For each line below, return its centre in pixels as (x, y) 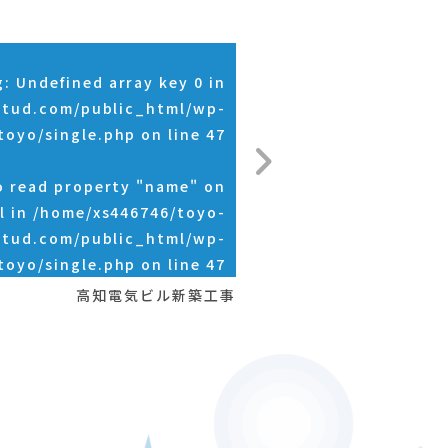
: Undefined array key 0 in (115, 82)
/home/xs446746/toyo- (129, 212)
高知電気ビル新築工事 (156, 295)
